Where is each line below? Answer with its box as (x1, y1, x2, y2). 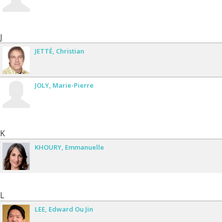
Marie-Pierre (53, 80, 94, 90)
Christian (56, 46, 84, 55)
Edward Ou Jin (49, 204, 93, 214)
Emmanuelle (65, 142, 104, 152)
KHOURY (35, 142, 61, 152)
